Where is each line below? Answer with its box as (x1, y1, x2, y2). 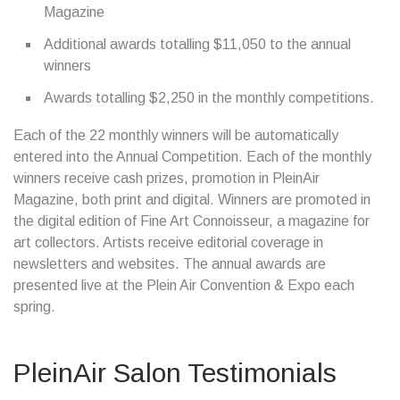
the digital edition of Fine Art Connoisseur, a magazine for (13, 213, 370, 229)
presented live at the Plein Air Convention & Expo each (13, 278, 354, 293)
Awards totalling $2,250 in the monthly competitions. (44, 90, 374, 105)
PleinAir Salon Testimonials (13, 358, 337, 387)
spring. (13, 299, 55, 314)
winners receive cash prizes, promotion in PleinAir (13, 171, 320, 186)
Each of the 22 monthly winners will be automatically (13, 128, 338, 143)
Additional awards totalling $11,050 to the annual (44, 37, 351, 52)
